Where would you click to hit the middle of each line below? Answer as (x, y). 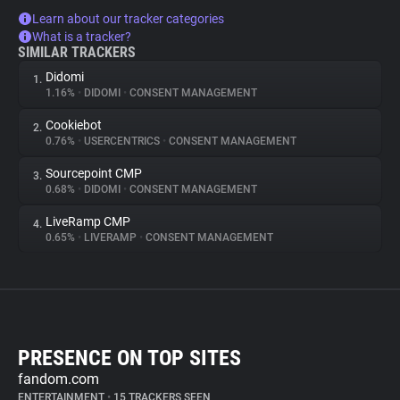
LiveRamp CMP (88, 221)
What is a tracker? (82, 37)
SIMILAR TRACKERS (77, 52)
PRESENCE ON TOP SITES (129, 358)
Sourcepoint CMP (94, 173)
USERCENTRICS (122, 141)
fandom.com (58, 379)
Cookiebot (74, 125)
